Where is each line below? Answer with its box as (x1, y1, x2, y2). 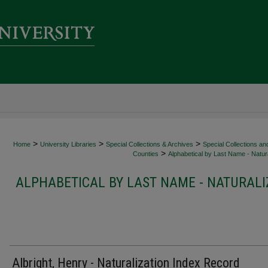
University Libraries (40, 141, 96, 148)
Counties (133, 150, 159, 157)
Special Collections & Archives (106, 141, 193, 148)
